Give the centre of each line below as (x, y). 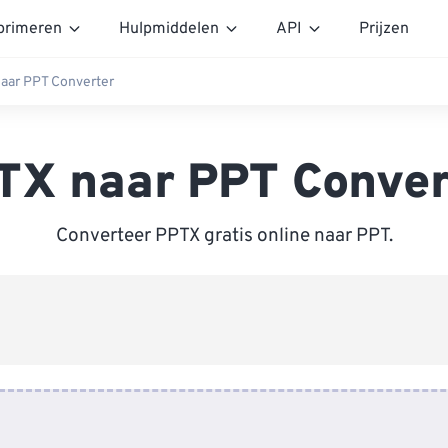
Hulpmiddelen (169, 28)
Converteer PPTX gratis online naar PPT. (224, 236)
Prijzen (384, 28)
